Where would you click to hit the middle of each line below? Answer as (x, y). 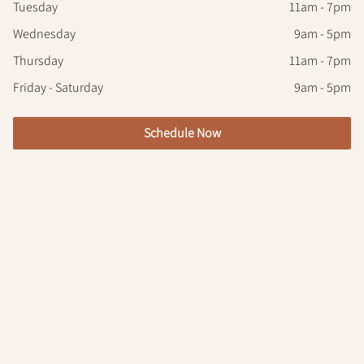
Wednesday (44, 34)
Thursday (38, 61)
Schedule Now (182, 133)
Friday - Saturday (58, 88)
